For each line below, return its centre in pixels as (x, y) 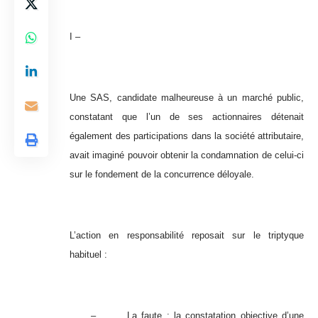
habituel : (88, 255)
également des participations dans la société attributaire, (187, 136)
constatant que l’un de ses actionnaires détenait (187, 117)
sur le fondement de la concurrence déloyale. (162, 175)
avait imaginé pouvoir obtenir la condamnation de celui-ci (187, 155)
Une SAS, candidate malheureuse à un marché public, (187, 98)
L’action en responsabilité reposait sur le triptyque (187, 236)
